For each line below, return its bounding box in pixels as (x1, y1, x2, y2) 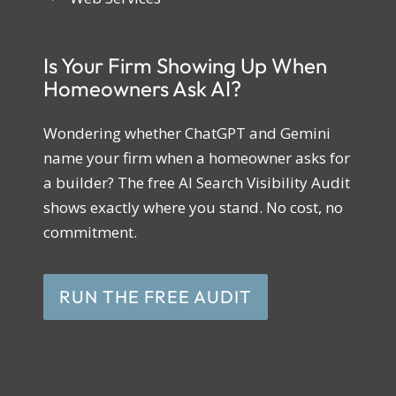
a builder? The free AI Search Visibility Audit (42, 172, 350, 194)
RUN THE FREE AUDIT (58, 285, 252, 308)
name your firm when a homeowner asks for (42, 148, 350, 169)
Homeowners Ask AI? (42, 74, 241, 102)
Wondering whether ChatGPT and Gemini (42, 123, 331, 144)
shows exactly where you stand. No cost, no (42, 197, 343, 218)
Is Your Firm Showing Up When (42, 51, 327, 79)
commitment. (42, 222, 137, 243)
